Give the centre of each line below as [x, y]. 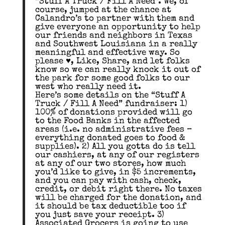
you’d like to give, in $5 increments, [115, 173]
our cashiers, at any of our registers [117, 156]
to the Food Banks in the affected [107, 122]
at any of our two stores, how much [110, 164]
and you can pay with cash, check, [108, 181]
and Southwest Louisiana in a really [116, 45]
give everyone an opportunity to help [118, 28]
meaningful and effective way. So [107, 53]
